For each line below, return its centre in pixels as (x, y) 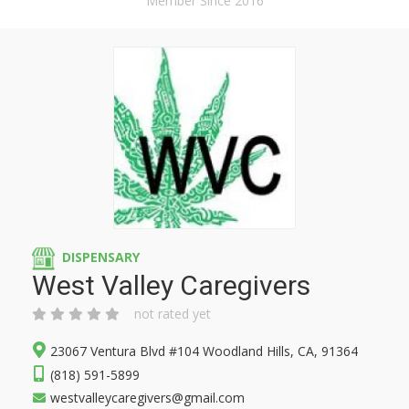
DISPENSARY (101, 257)
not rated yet (173, 314)
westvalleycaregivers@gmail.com (147, 398)
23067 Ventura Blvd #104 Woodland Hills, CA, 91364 (204, 351)
